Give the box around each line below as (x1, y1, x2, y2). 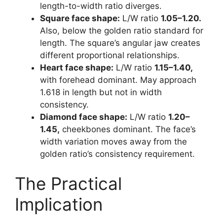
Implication (15, 193, 103, 215)
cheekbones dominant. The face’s (60, 124, 196, 135)
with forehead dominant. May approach (40, 75, 196, 85)
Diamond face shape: (40, 112, 127, 122)
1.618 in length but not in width (40, 87, 162, 98)
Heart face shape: (40, 63, 113, 73)
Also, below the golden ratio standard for (40, 26, 203, 36)
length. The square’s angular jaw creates (40, 38, 200, 48)
